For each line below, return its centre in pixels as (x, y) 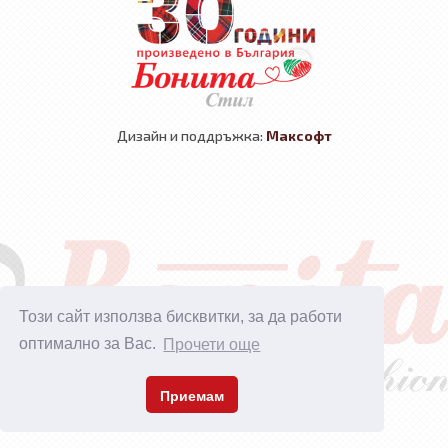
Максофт (298, 136)
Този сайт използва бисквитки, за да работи (181, 317)
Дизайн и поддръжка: (191, 136)
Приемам (192, 395)
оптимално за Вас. (90, 344)
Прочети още (212, 344)
